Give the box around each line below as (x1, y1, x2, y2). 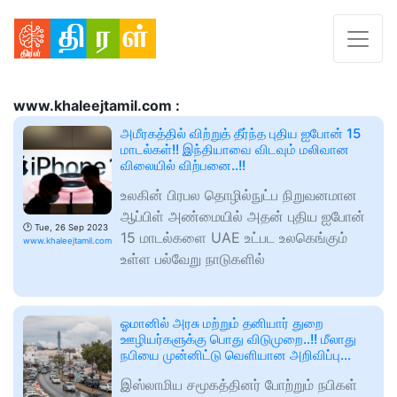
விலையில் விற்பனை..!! (121, 157, 245, 175)
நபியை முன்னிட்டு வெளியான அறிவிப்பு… (121, 346, 351, 364)
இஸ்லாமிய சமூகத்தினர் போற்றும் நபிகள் (121, 376, 357, 394)
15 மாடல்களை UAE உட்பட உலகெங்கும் (121, 229, 347, 247)
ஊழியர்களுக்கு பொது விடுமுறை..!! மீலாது (121, 331, 356, 348)
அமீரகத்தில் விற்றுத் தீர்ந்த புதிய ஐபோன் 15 (121, 125, 361, 143)
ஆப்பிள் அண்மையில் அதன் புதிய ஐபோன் (121, 207, 365, 226)
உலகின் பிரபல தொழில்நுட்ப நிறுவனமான (121, 186, 357, 205)
